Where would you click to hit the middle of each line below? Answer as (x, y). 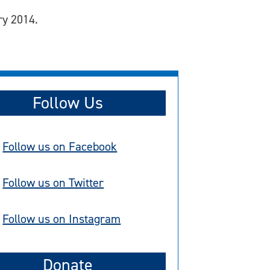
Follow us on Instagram (62, 219)
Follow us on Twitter (53, 183)
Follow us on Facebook (60, 147)
